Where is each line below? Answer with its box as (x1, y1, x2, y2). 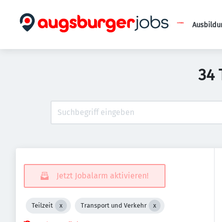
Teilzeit (32, 202, 53, 209)
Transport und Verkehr (81, 202, 147, 209)
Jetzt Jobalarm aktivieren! (56, 171, 149, 180)
